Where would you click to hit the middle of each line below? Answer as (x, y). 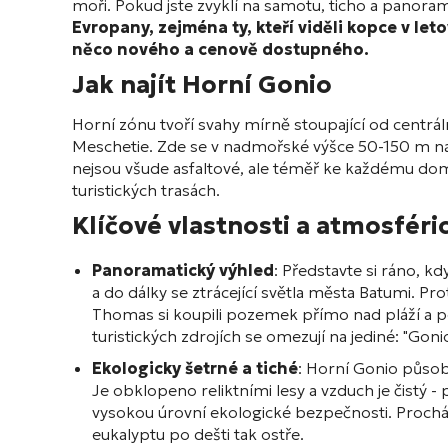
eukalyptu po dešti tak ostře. (198, 434)
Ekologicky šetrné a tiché (195, 368)
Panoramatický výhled (183, 270)
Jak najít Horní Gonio (202, 85)
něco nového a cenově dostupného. (220, 49)
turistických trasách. (146, 190)
